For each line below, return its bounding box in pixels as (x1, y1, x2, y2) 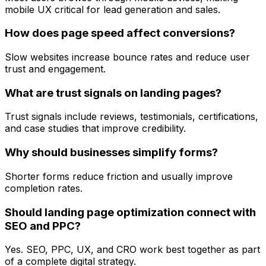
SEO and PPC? (5, 218, 81, 233)
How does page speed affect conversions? (5, 26, 235, 40)
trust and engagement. (5, 63, 106, 75)
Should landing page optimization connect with (5, 205, 256, 219)
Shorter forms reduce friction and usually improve (5, 170, 233, 182)
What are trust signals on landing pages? (5, 85, 221, 100)
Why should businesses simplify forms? (5, 145, 218, 160)
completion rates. (5, 182, 83, 194)
